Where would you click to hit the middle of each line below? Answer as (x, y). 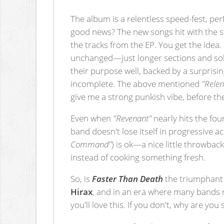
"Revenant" (132, 118)
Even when (92, 118)
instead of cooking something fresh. (138, 157)
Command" (91, 144)
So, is (81, 179)
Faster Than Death (128, 179)
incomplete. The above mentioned (136, 83)
